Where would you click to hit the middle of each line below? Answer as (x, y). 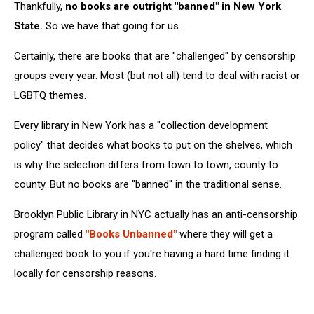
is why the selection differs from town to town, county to (146, 165)
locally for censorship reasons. (85, 274)
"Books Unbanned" (132, 234)
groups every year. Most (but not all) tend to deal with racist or (157, 76)
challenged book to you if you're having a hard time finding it (152, 254)
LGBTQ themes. (50, 96)
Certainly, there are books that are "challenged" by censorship (155, 56)
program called (50, 234)
